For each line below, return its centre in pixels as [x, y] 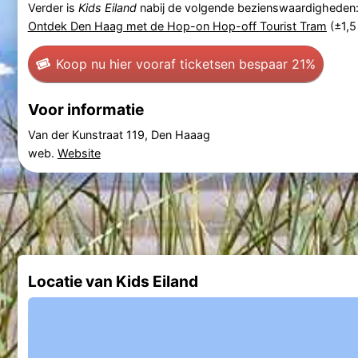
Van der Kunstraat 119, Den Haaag [119, 134]
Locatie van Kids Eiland [113, 281]
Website [79, 153]
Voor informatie [86, 109]
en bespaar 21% [268, 64]
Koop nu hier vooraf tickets [138, 64]
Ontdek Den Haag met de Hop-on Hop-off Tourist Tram [177, 26]
